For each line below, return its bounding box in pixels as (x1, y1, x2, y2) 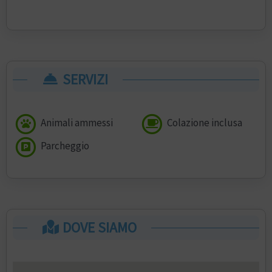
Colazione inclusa (165, 115, 242, 129)
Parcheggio (38, 138, 89, 152)
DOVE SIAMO (59, 218, 137, 236)
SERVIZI (59, 70, 109, 89)
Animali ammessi (38, 115, 113, 129)
